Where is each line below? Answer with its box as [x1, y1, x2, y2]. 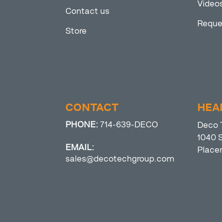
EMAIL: [65, 142, 94, 153]
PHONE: [65, 119, 100, 130]
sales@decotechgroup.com [65, 154, 174, 164]
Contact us [65, 6, 110, 16]
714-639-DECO [100, 119, 158, 130]
